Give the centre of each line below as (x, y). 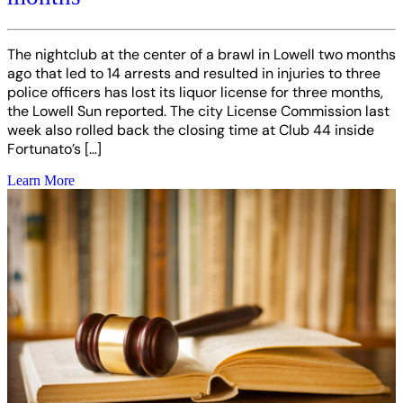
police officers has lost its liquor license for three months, (195, 93)
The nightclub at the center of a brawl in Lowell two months (201, 55)
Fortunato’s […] (54, 149)
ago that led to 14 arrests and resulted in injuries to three (194, 74)
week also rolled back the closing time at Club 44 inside (191, 130)
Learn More (41, 181)
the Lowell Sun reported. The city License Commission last (198, 112)
